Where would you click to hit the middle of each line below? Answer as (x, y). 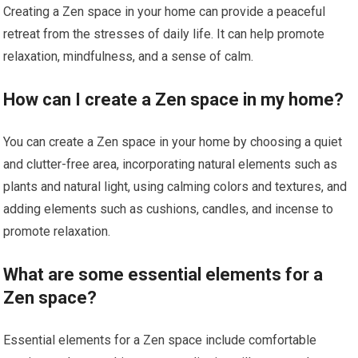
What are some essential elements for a (163, 275)
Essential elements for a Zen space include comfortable (160, 340)
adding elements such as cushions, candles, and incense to (169, 209)
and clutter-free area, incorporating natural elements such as (171, 165)
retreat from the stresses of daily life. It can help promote (164, 34)
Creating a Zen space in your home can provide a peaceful (165, 12)
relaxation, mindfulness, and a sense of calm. (129, 57)
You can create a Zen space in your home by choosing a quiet (173, 142)
